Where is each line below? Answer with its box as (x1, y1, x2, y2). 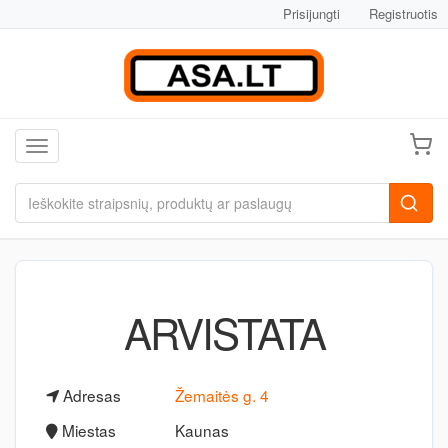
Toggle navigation (36, 138, 148, 158)
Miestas (58, 419, 116, 441)
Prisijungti (283, 4, 340, 23)
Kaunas (174, 419, 229, 441)
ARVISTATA (123, 302, 325, 362)
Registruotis (369, 4, 438, 23)
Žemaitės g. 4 (174, 384, 269, 406)
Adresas (59, 384, 121, 406)
